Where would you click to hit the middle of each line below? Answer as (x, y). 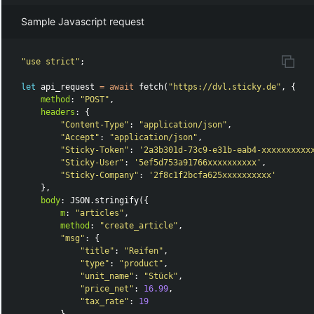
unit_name (107, 277)
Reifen (144, 251)
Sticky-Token (95, 150)
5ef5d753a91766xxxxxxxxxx (198, 163)
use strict (51, 62)
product (142, 264)
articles (100, 213)
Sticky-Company (100, 176)
